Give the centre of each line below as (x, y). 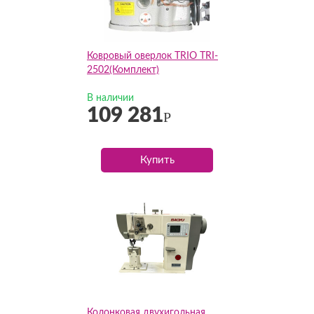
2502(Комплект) (123, 70)
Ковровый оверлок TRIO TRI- (152, 56)
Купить (157, 160)
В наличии (110, 98)
